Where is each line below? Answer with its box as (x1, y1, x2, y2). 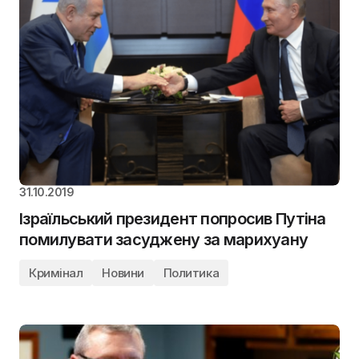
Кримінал (29, 264, 83, 280)
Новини (102, 264, 144, 280)
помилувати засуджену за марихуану (19, 229, 309, 249)
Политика (163, 264, 220, 280)
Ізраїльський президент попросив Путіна (19, 208, 326, 228)
